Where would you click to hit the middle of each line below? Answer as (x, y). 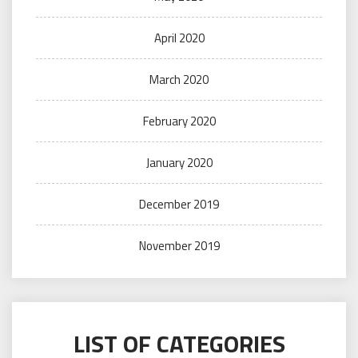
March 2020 (179, 80)
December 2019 (179, 205)
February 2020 (179, 121)
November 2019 (179, 246)
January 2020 (179, 163)
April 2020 (179, 38)
